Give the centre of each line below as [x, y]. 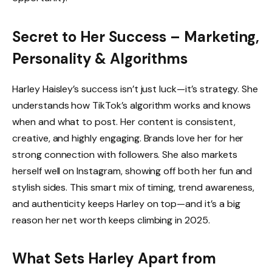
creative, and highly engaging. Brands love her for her [128, 138]
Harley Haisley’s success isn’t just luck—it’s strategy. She [135, 89]
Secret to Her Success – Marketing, [136, 36]
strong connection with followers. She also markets [125, 154]
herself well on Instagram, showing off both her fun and [132, 171]
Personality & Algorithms [100, 58]
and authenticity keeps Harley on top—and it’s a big [126, 203]
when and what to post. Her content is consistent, [124, 121]
